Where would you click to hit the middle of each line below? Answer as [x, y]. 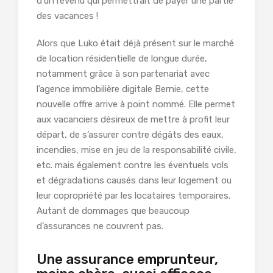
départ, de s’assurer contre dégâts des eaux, [130, 135]
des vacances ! [69, 16]
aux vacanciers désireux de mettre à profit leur [133, 120]
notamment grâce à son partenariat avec [123, 74]
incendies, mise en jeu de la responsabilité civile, [136, 150]
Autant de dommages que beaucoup [113, 211]
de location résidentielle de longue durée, [122, 59]
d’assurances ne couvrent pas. [101, 226]
